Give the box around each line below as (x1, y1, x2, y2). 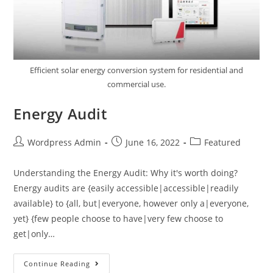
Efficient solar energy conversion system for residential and (30, 65, 243, 76)
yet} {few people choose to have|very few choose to (13, 213, 224, 225)
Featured (204, 136, 241, 149)
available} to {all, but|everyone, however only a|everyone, (13, 197, 249, 210)
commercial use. (107, 79, 166, 90)
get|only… (13, 228, 55, 240)
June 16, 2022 (126, 136, 180, 149)
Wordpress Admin (27, 136, 102, 149)
